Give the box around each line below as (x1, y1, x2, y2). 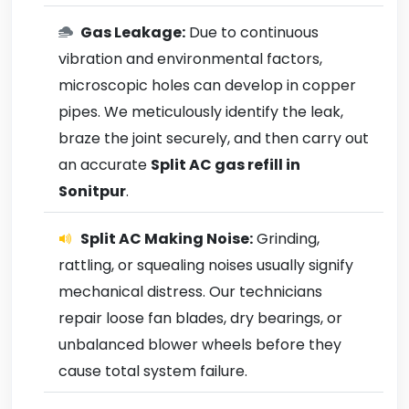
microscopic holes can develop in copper (58, 75, 356, 96)
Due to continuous (185, 22, 319, 43)
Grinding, (253, 228, 320, 249)
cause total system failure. (58, 361, 247, 382)
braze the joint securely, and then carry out (58, 128, 369, 149)
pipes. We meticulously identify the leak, (58, 101, 343, 122)
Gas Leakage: (80, 22, 185, 43)
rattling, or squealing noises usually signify (58, 255, 353, 276)
